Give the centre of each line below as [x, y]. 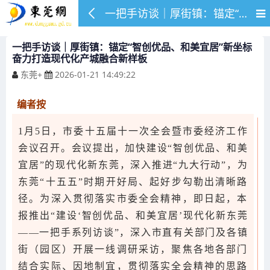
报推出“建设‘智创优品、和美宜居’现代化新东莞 [133, 215]
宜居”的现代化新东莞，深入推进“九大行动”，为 [133, 165]
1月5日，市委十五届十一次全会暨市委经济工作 [133, 131]
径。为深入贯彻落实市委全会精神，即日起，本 [133, 199]
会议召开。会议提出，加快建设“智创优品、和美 [133, 148]
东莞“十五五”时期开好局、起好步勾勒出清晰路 [133, 182]
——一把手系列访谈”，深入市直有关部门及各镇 [133, 232]
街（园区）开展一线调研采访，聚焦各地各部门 [133, 249]
